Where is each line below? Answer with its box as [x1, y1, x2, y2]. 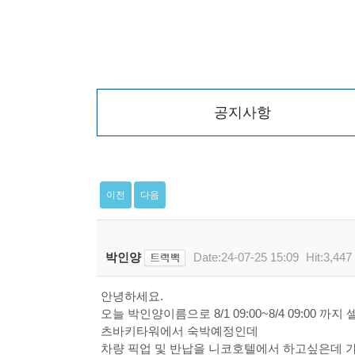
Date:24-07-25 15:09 [193, 251, 299, 265]
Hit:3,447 [305, 251, 352, 265]
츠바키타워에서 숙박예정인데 [101, 324, 258, 338]
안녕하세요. [101, 289, 163, 303]
